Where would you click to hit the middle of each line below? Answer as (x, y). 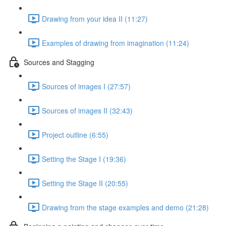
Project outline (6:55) (75, 134)
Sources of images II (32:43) (87, 110)
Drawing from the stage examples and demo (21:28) (125, 207)
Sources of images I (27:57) (86, 86)
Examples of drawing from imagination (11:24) (116, 43)
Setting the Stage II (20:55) (85, 183)
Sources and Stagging (59, 62)
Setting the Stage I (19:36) (84, 159)
